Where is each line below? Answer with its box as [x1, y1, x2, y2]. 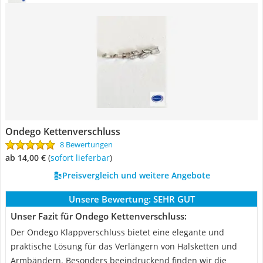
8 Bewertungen [60, 139, 113, 150]
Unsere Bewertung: [68, 193, 151, 205]
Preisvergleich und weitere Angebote [62, 170, 210, 181]
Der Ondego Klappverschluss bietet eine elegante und [11, 227, 224, 238]
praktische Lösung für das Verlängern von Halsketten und [11, 241, 237, 252]
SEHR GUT [153, 193, 195, 205]
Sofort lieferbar [55, 152, 110, 163]
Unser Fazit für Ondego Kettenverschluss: [11, 210, 187, 222]
